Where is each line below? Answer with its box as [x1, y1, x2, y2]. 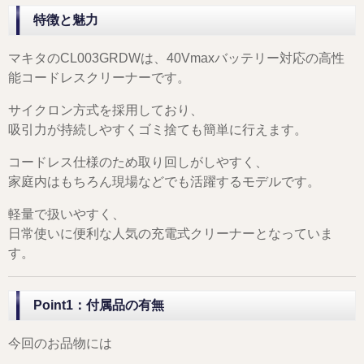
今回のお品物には [8, 336, 112, 351]
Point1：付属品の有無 [33, 298, 164, 313]
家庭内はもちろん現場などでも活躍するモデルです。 [8, 175, 320, 189]
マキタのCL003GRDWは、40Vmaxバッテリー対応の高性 [8, 51, 344, 66]
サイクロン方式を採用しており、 [8, 103, 203, 118]
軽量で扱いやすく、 [8, 207, 125, 222]
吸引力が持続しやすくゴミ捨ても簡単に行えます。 [8, 123, 307, 137]
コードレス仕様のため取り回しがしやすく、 [8, 155, 268, 170]
